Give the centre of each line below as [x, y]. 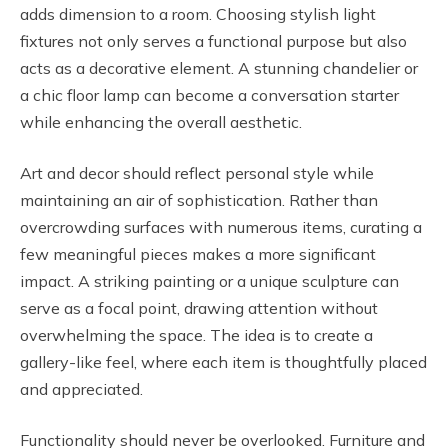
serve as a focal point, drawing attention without [199, 307]
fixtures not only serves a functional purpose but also [213, 40]
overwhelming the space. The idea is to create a [196, 334]
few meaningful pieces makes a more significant [198, 253]
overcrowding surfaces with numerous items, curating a [221, 226]
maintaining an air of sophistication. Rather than [199, 199]
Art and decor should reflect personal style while [197, 172]
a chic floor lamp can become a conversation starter [209, 94]
